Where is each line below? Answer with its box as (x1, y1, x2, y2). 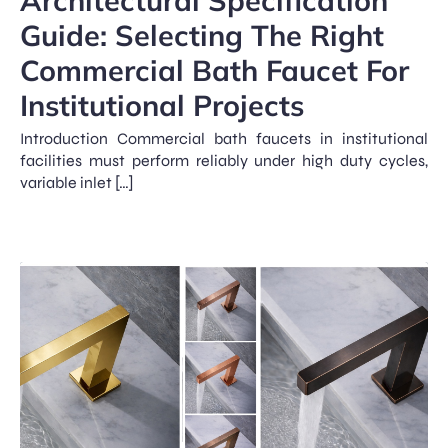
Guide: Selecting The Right (20, 16, 384, 53)
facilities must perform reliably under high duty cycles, (20, 150, 428, 170)
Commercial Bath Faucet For (20, 51, 409, 88)
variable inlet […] (20, 172, 134, 192)
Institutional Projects (20, 86, 304, 123)
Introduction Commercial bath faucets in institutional (20, 128, 428, 148)
